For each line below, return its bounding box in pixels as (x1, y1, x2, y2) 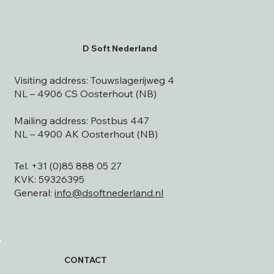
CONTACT (64, 254, 107, 266)
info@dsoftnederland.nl (54, 186, 164, 199)
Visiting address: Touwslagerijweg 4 (14, 73, 175, 86)
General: (14, 186, 55, 199)
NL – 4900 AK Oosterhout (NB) (14, 127, 158, 140)
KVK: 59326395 (14, 172, 85, 185)
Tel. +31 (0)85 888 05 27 (14, 159, 122, 172)
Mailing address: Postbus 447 (14, 114, 150, 127)
